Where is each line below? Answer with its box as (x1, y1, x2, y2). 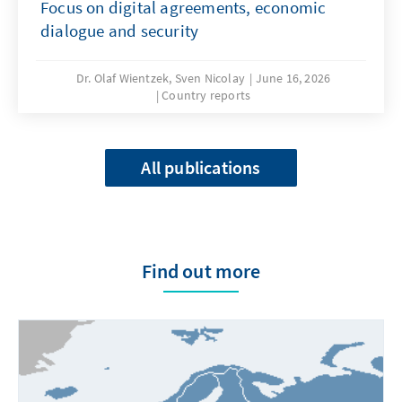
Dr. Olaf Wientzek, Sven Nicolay (75, 69, 246, 86)
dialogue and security (40, 19, 199, 41)
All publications (141, 155, 261, 179)
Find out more (141, 258, 261, 284)
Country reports (162, 86, 251, 103)
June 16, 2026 (255, 69, 331, 86)
